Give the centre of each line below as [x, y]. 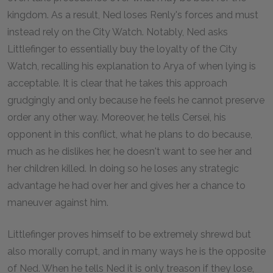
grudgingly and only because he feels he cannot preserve [136, 100]
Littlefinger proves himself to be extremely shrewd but [129, 234]
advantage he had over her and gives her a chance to [126, 186]
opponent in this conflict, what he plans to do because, [130, 134]
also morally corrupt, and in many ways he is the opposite [136, 251]
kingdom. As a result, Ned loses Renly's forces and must [133, 15]
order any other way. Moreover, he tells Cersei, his [117, 117]
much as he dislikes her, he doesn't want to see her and [129, 151]
